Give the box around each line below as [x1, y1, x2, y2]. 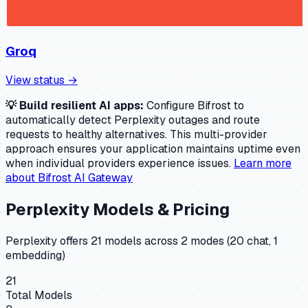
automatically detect [5, 112, 114, 127]
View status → [5, 72, 78, 87]
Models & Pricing [89, 198, 230, 220]
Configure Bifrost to [146, 98, 244, 113]
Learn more [234, 155, 291, 170]
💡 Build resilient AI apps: [5, 98, 144, 113]
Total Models [5, 287, 72, 302]
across [142, 233, 178, 248]
